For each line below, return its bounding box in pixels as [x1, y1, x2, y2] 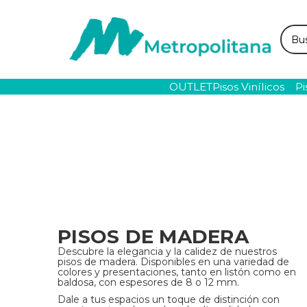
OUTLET [169, 80, 213, 93]
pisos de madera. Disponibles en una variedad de [58, 256, 289, 269]
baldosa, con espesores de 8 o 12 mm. [58, 276, 239, 289]
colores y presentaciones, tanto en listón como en [58, 266, 296, 279]
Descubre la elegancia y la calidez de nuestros [58, 245, 277, 258]
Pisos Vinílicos [212, 80, 285, 93]
